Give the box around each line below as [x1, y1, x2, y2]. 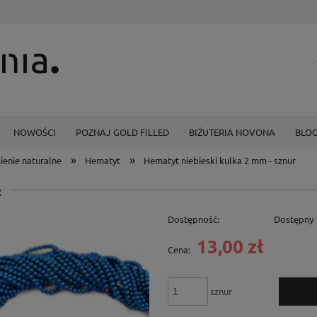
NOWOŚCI [13, 126, 56, 138]
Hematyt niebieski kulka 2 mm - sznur [144, 154, 296, 166]
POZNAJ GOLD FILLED [76, 126, 169, 138]
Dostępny [274, 213, 314, 226]
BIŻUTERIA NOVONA [189, 126, 275, 138]
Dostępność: [167, 213, 219, 226]
